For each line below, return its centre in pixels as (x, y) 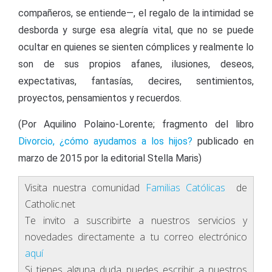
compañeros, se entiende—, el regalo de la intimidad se (136, 13)
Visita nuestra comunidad (85, 188)
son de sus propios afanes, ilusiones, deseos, (136, 64)
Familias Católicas (191, 188)
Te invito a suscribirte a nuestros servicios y (136, 220)
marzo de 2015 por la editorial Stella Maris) (110, 158)
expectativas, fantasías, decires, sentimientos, (136, 81)
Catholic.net (50, 204)
